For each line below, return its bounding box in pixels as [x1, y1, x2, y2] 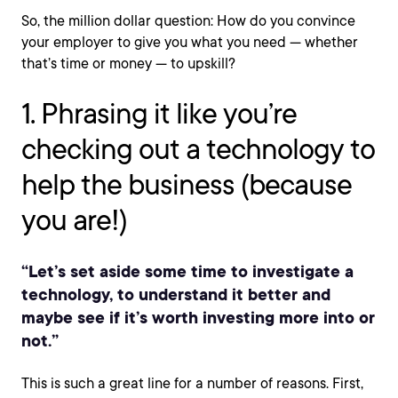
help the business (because [21, 167, 352, 202]
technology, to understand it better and [21, 283, 330, 306]
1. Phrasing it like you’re [21, 96, 297, 131]
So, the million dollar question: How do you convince [21, 12, 355, 29]
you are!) [21, 203, 127, 237]
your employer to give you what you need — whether [21, 34, 358, 51]
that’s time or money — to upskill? [21, 55, 235, 72]
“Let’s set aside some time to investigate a [21, 259, 354, 283]
